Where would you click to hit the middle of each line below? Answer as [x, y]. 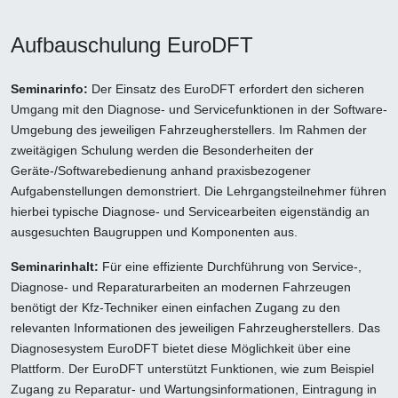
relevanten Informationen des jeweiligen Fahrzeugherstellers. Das [195, 328]
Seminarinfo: [49, 89]
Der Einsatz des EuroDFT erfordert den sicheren [226, 89]
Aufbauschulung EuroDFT [132, 45]
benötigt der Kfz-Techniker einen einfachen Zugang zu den [175, 308]
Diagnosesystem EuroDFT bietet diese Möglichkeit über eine [181, 349]
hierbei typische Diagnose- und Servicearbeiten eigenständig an [190, 212]
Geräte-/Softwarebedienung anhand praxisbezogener [161, 171]
